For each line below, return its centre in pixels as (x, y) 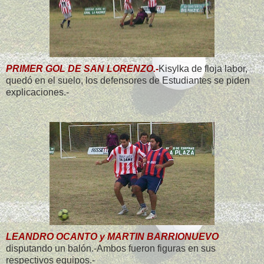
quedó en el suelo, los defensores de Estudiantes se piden (128, 81)
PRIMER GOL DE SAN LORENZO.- (82, 69)
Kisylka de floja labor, (203, 69)
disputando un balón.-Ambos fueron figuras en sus (111, 249)
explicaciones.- (37, 93)
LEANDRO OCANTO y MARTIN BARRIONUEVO (112, 237)
